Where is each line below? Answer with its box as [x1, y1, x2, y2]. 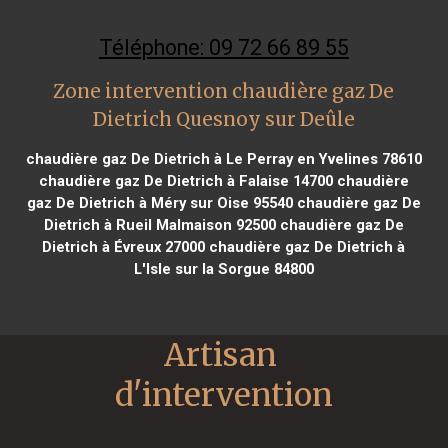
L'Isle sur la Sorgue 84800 [133, 259, 314, 278]
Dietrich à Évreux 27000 [42, 237, 206, 256]
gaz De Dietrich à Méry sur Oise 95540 [26, 193, 293, 212]
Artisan [164, 334, 277, 375]
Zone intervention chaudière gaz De [53, 79, 395, 103]
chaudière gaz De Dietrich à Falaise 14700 [38, 171, 333, 190]
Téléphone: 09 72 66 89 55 [98, 34, 349, 60]
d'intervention [115, 374, 333, 415]
